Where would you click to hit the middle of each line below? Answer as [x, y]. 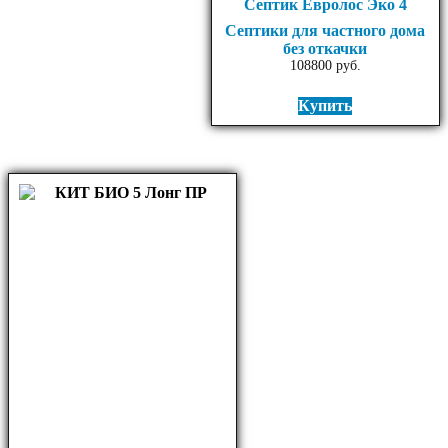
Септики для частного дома [325, 30]
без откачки [325, 48]
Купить [325, 105]
